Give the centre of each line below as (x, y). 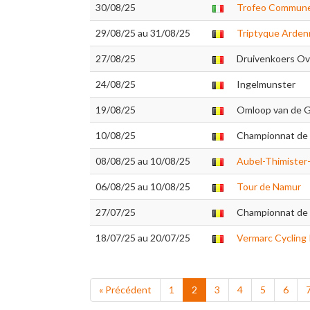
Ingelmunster (266, 84)
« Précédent (125, 290)
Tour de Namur (269, 186)
